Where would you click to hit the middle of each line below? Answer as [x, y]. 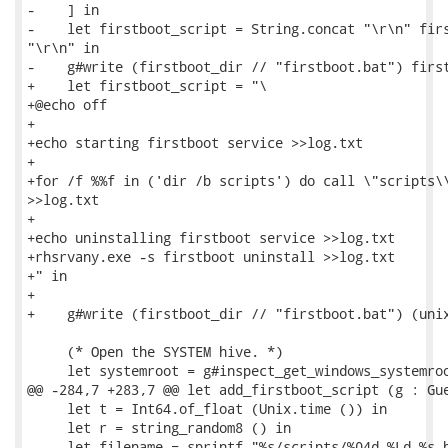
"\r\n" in [63, 47]
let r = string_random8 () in [159, 427]
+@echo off [67, 104]
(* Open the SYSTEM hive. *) [155, 351]
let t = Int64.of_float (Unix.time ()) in [207, 408]
